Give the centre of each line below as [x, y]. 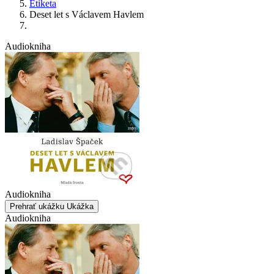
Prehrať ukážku [38, 206]
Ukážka [80, 206]
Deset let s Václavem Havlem [87, 14]
